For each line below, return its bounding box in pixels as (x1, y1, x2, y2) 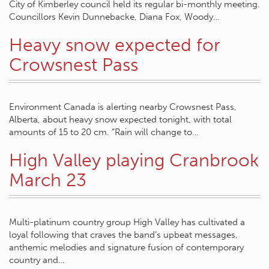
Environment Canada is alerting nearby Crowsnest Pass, (9, 101, 237, 112)
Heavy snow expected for (9, 34, 220, 56)
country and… (9, 255, 65, 265)
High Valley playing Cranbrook (9, 150, 259, 171)
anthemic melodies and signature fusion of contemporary (9, 242, 244, 253)
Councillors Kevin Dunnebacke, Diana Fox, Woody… (9, 11, 220, 22)
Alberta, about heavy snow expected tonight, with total (9, 114, 232, 125)
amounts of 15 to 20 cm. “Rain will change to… (9, 127, 199, 138)
